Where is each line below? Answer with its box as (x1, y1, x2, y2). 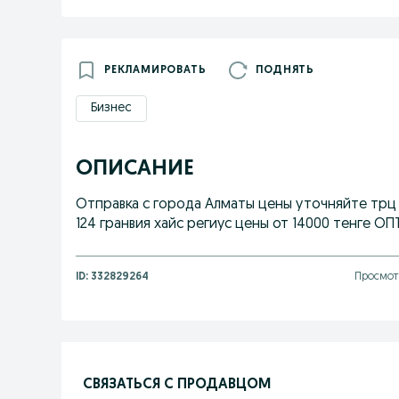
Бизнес (91, 102, 132, 115)
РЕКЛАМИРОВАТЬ (104, 65, 207, 76)
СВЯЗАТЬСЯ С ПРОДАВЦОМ (83, 377, 271, 392)
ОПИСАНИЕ (76, 159, 194, 180)
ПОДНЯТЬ (256, 65, 315, 76)
